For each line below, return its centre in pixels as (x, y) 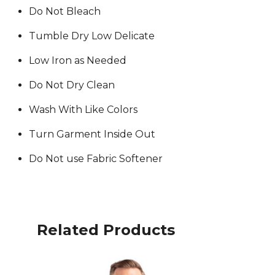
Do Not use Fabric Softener (96, 158)
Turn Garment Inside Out (92, 134)
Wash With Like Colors (83, 109)
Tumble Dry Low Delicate (92, 36)
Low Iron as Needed (78, 60)
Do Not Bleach (65, 11)
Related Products (106, 230)
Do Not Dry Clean (72, 85)
